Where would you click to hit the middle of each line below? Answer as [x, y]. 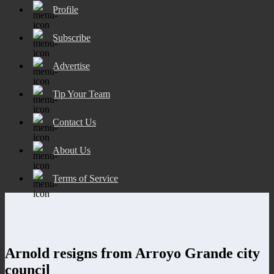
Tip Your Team [81, 94]
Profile [65, 9]
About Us [72, 150]
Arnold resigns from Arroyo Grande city [132, 253]
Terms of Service [85, 178]
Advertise [71, 65]
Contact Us [74, 122]
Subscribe [72, 37]
